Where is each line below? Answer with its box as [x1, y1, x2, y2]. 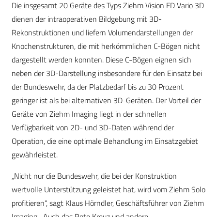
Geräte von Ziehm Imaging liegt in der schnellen [12, 108, 167, 120]
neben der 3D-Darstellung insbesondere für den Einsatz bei [12, 67, 202, 79]
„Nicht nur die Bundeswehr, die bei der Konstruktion [12, 170, 177, 182]
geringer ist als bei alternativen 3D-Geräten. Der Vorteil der [12, 94, 201, 107]
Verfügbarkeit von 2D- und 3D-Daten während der [12, 122, 174, 134]
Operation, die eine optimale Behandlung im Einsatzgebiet [12, 135, 198, 147]
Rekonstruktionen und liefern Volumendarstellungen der [12, 27, 193, 39]
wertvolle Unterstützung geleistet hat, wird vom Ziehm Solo [12, 184, 205, 196]
